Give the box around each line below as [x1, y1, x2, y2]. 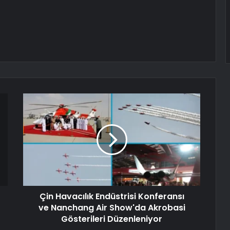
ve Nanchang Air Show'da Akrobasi [38, 202, 185, 214]
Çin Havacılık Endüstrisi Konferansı [39, 190, 184, 203]
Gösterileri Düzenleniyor [61, 213, 162, 225]
